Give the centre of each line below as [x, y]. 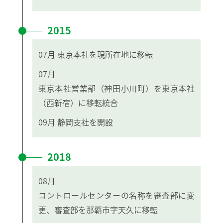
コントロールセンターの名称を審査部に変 [116, 195]
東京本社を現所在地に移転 [105, 54]
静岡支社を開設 [85, 122]
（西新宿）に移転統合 [78, 102]
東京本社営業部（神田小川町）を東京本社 [116, 88]
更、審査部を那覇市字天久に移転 [98, 209]
